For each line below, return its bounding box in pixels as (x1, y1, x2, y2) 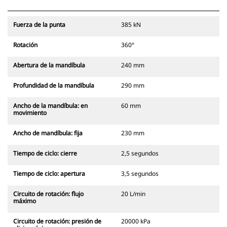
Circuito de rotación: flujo (13, 190, 84, 199)
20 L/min (121, 190, 145, 199)
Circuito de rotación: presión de (13, 217, 101, 226)
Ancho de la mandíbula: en (13, 101, 88, 110)
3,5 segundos (121, 169, 159, 178)
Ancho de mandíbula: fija (13, 129, 83, 138)
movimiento (13, 108, 47, 118)
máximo (13, 197, 36, 206)
